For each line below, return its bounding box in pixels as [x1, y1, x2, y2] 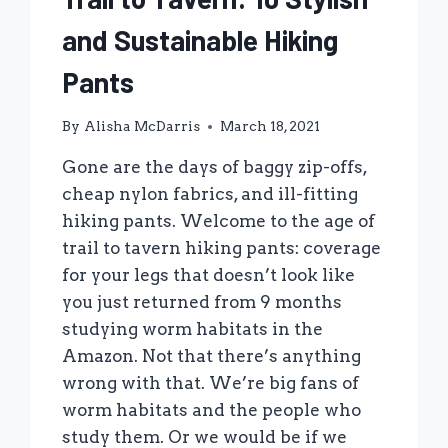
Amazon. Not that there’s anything [62, 346, 362, 367]
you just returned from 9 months [62, 292, 343, 313]
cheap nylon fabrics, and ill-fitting [62, 184, 359, 205]
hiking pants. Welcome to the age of [62, 211, 376, 232]
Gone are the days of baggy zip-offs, [62, 157, 368, 178]
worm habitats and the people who [62, 400, 362, 421]
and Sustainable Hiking [62, 22, 339, 57]
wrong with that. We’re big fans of [62, 373, 360, 394]
